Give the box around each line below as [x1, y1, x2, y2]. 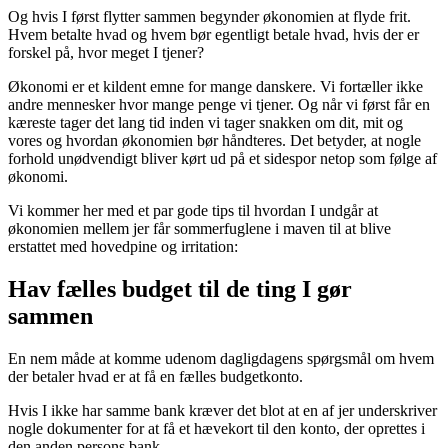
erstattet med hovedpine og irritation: [8, 237, 238, 255]
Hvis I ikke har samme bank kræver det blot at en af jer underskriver [8, 401, 437, 419]
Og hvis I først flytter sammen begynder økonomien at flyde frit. [8, 7, 411, 25]
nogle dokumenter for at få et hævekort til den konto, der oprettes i [8, 419, 425, 437]
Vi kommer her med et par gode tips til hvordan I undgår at [8, 201, 378, 219]
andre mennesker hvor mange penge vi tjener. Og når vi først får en [8, 95, 430, 113]
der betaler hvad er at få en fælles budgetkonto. [8, 367, 303, 385]
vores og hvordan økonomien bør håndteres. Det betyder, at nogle [8, 131, 421, 149]
